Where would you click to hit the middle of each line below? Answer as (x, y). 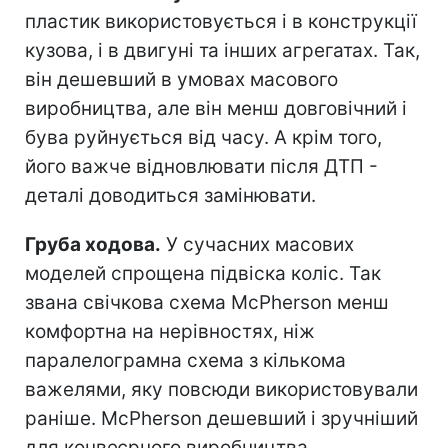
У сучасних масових (257, 244)
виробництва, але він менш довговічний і (216, 108)
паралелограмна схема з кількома (185, 360)
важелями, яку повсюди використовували (221, 389)
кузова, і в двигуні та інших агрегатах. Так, (222, 50)
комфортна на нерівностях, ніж (170, 331)
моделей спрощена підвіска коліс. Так (203, 273)
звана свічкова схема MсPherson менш (207, 302)
